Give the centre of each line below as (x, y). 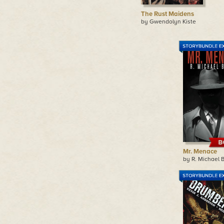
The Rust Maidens (167, 14)
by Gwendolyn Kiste (168, 21)
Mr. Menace (200, 151)
